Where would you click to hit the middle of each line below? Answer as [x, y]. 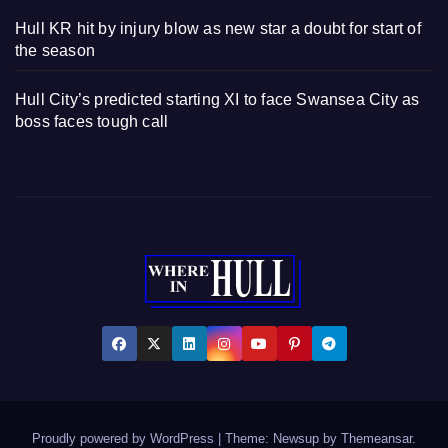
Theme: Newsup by [283, 438]
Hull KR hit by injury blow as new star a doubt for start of [218, 29]
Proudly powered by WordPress [125, 438]
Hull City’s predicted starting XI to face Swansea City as [217, 100]
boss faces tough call [92, 122]
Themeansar [376, 438]
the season [55, 51]
